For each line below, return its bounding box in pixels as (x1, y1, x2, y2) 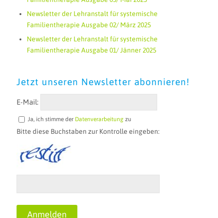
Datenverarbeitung (74, 116, 124, 123)
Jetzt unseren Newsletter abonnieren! (16, 76, 190, 87)
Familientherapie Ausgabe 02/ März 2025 (26, 21, 151, 29)
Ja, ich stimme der (27, 116, 75, 123)
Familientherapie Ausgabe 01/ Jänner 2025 (26, 46, 156, 54)
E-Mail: (16, 98, 40, 106)
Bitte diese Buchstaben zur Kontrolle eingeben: (16, 127, 160, 135)
